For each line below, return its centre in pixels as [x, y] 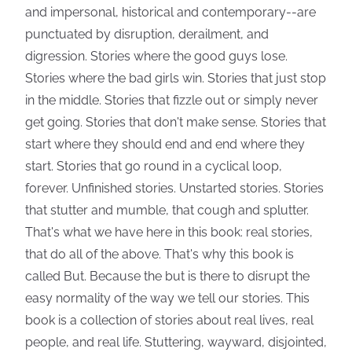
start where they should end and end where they [165, 144]
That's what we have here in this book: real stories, [169, 232]
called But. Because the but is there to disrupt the [167, 276]
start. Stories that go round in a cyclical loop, [154, 166]
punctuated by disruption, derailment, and [147, 34]
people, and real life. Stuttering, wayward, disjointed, [176, 342]
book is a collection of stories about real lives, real [169, 320]
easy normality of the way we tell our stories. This [167, 298]
